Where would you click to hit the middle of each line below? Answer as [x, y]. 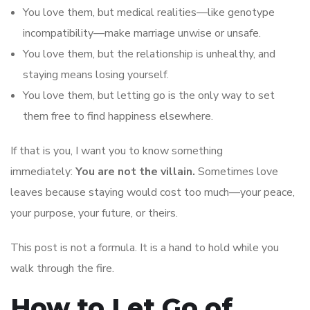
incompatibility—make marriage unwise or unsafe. [142, 33]
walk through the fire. [62, 268]
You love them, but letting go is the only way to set [149, 95]
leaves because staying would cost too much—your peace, [153, 192]
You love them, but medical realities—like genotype [149, 12]
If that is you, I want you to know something [117, 151]
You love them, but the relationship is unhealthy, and [149, 54]
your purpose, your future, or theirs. [94, 213]
